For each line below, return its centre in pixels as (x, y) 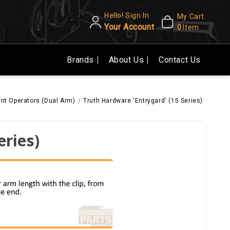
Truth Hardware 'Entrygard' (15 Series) (143, 101)
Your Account (129, 27)
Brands (82, 60)
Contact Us (180, 60)
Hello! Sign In (127, 16)
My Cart (190, 16)
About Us (127, 60)
